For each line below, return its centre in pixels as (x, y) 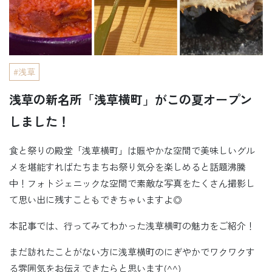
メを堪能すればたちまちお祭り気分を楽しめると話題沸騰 (127, 166)
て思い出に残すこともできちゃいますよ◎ (96, 199)
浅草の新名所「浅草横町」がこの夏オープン (131, 99)
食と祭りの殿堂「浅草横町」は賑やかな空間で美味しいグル (132, 150)
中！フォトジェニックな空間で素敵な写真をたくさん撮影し (132, 183)
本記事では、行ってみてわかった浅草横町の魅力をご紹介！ (132, 225)
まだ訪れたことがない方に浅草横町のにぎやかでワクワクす (132, 251)
